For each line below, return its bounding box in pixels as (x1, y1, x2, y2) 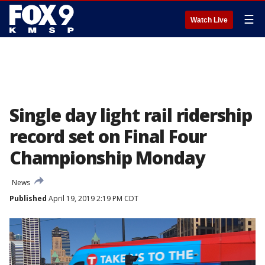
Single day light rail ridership (9, 103, 252, 127)
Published (9, 193, 47, 203)
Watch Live (190, 16, 228, 24)
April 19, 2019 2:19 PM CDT (47, 193, 138, 203)
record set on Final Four (9, 124, 207, 148)
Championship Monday (9, 146, 205, 170)
